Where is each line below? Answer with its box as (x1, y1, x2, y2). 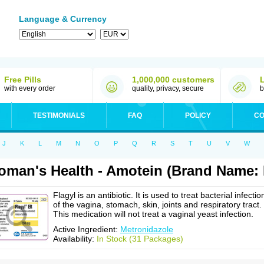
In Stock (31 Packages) (97, 234, 183, 243)
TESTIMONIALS (33, 111, 85, 120)
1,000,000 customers (132, 75, 214, 84)
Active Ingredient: (53, 225, 120, 234)
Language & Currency (19, 14, 107, 24)
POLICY (185, 111, 211, 120)
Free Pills (4, 75, 41, 84)
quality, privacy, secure (132, 84, 204, 93)
